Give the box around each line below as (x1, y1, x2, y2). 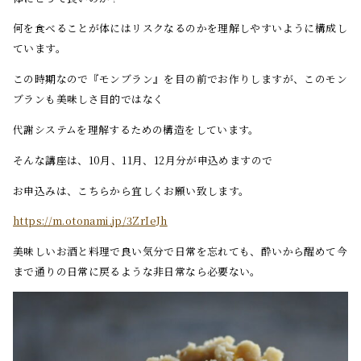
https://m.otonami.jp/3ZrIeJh (13, 213, 168, 229)
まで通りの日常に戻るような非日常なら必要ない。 (13, 263, 261, 280)
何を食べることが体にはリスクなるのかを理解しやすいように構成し (13, 20, 347, 36)
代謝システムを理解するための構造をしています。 (13, 121, 259, 137)
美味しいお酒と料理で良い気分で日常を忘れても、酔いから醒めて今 (13, 243, 347, 259)
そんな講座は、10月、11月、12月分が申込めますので (13, 151, 273, 168)
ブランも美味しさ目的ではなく (13, 91, 164, 107)
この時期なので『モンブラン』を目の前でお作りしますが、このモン (13, 71, 347, 87)
